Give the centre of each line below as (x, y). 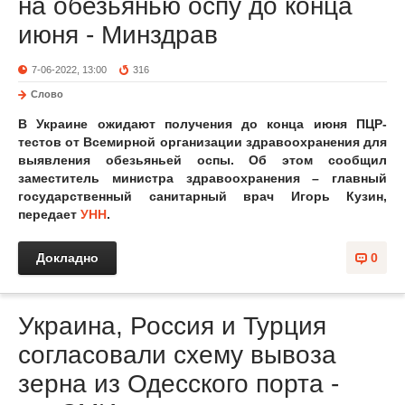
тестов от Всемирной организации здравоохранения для (202, 142)
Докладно (67, 258)
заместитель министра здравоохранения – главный (202, 178)
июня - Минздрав (118, 35)
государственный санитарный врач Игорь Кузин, (202, 196)
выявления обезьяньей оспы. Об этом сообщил (202, 160)
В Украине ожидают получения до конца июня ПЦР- (202, 124)
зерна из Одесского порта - (179, 384)
